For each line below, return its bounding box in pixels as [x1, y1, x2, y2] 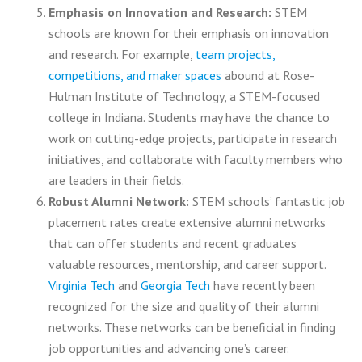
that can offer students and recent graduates [48, 235, 297, 252]
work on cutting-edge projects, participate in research [48, 130, 337, 147]
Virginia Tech [48, 277, 115, 294]
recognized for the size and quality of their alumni [48, 298, 319, 315]
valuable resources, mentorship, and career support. [48, 256, 326, 273]
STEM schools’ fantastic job [189, 193, 345, 210]
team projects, [196, 46, 275, 63]
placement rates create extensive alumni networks [48, 214, 326, 231]
